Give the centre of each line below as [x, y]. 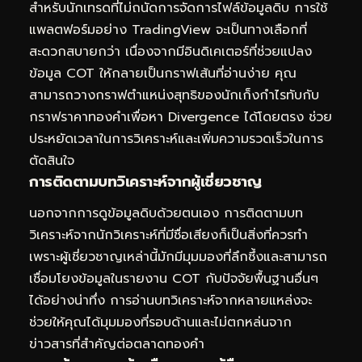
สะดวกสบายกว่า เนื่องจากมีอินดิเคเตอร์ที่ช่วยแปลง [170, 51]
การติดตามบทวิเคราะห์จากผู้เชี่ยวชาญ [145, 181]
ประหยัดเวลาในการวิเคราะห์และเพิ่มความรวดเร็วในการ [176, 139]
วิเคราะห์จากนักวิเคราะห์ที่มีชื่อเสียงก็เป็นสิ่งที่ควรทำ [168, 236]
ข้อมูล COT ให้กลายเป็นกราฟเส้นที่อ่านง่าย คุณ [163, 73]
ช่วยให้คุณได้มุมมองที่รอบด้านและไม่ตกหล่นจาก [160, 323]
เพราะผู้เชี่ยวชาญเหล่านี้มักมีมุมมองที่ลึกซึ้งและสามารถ [178, 257]
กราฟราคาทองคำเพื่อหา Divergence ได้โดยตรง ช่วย [181, 117]
